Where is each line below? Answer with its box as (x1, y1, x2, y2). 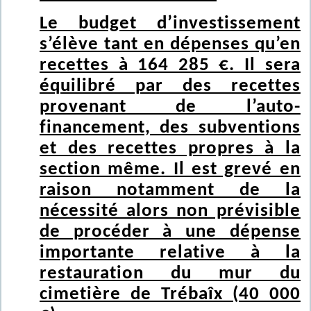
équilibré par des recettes (40, 77, 301, 96)
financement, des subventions (40, 119, 301, 137)
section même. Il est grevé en (40, 160, 301, 179)
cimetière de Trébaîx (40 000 (40, 285, 301, 304)
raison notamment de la (40, 181, 301, 200)
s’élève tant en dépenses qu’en (40, 35, 301, 54)
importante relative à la (40, 244, 301, 262)
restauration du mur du (40, 264, 301, 283)
